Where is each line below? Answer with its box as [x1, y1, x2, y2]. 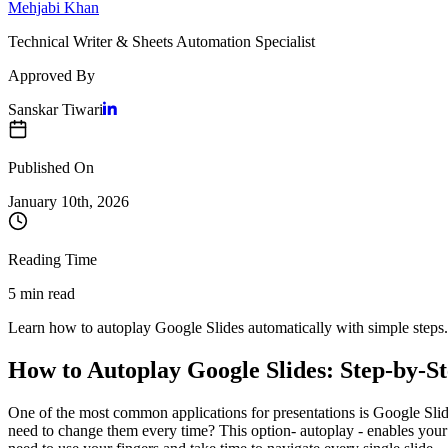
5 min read [8, 284, 75, 302]
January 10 [8, 192, 77, 210]
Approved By [8, 66, 95, 84]
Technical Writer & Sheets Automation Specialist [8, 32, 315, 50]
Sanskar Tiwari [8, 100, 103, 118]
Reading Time [8, 250, 97, 268]
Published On [8, 158, 94, 176]
